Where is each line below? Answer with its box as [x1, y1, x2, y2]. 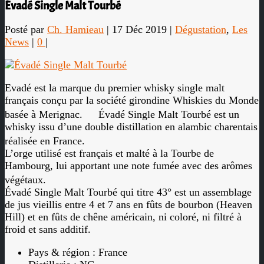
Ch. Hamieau [47, 24, 104, 35]
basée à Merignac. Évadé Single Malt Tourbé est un [5, 108, 239, 120]
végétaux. [5, 174, 52, 186]
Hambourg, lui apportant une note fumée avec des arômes [5, 160, 252, 171]
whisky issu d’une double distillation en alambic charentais [5, 121, 258, 133]
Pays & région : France [28, 246, 127, 258]
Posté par [5, 24, 47, 35]
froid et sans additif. [5, 223, 91, 235]
